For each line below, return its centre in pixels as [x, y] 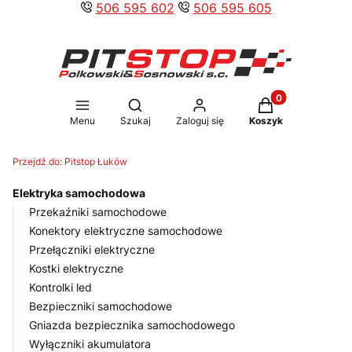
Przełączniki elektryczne [92, 250]
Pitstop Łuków [96, 162]
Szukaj [135, 121]
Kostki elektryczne [76, 269]
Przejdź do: [38, 162]
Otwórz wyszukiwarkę [191, 104]
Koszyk [266, 121]
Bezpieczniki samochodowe [101, 306]
